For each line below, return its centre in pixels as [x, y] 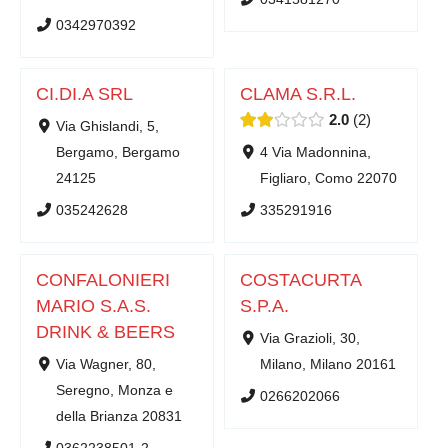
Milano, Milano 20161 [327, 364]
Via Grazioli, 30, [309, 338]
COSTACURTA [300, 279]
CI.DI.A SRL [84, 94]
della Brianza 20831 [118, 416]
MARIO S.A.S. [93, 305]
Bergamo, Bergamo [117, 153]
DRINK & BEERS [105, 331]
